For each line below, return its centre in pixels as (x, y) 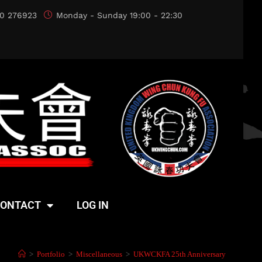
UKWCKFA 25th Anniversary (180, 254)
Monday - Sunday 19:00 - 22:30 (119, 15)
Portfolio (51, 254)
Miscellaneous (99, 254)
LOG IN (93, 205)
